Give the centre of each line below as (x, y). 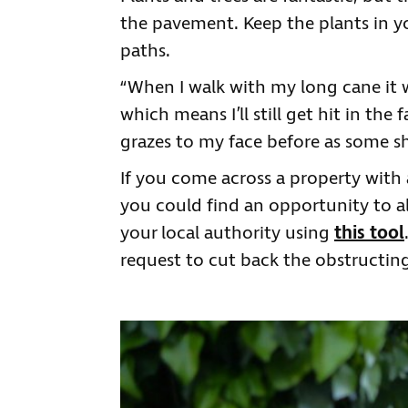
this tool (369, 233)
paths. (145, 51)
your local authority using (227, 233)
